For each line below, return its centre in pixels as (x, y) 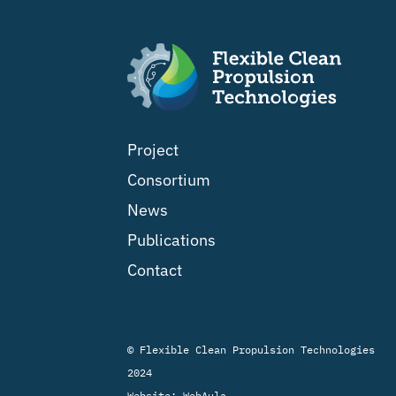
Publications (172, 240)
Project (153, 150)
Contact (155, 270)
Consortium (169, 180)
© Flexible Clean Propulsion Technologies (251, 350)
